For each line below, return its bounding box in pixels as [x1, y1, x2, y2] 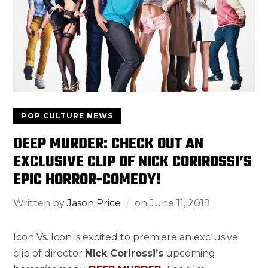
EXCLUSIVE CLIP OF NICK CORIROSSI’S [13, 150, 252, 174]
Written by [13, 197, 68, 209]
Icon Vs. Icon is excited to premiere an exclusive [13, 231, 239, 243]
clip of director [13, 247, 86, 259]
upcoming [163, 247, 216, 259]
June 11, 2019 [150, 197, 211, 209]
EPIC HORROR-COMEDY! [13, 167, 162, 192]
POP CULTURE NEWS [22, 111, 114, 120]
